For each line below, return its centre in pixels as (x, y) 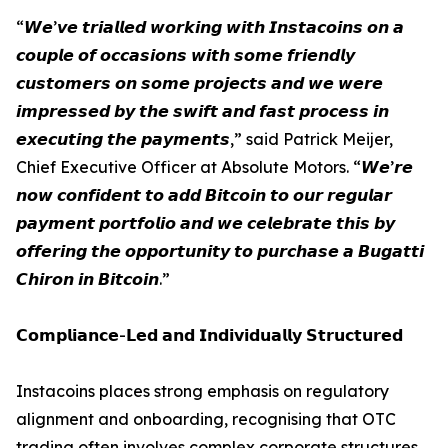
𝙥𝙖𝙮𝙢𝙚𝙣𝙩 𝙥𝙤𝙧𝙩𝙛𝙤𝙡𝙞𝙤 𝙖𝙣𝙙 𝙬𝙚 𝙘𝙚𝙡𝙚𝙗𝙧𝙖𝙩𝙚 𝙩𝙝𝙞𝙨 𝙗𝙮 (205, 223)
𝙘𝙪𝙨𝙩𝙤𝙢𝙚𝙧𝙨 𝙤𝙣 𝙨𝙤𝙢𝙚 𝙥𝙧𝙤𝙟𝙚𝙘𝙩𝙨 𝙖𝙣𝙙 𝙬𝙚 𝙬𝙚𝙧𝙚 (199, 83)
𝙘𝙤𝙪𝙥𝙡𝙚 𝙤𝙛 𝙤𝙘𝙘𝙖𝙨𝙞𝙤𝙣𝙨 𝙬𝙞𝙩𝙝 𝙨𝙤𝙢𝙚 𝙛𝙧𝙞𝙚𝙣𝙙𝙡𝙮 (185, 55)
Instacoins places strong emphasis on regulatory (202, 391)
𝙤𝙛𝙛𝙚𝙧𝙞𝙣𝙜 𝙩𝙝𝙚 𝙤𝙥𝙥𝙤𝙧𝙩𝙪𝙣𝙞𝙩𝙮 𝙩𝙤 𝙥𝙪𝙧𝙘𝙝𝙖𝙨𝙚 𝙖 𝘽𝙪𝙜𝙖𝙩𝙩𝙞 (220, 251)
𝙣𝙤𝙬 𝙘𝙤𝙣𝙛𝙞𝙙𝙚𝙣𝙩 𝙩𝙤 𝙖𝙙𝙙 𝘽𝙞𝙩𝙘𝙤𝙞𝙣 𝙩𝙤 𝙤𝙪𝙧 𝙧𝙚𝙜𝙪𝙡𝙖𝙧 (204, 195)
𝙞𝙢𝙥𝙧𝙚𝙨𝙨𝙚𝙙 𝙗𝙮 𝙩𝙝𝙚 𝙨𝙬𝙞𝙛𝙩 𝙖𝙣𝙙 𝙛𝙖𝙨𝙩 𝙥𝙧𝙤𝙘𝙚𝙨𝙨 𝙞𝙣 (202, 111)
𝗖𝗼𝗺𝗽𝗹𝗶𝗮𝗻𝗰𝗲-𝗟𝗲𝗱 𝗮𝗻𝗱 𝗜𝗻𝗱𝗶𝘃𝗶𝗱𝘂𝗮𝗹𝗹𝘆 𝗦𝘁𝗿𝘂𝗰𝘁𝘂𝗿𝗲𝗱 (209, 335)
